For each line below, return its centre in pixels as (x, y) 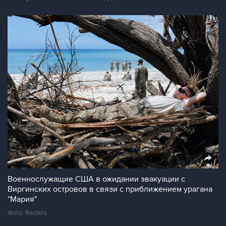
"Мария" (22, 199)
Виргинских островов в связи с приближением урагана (110, 189)
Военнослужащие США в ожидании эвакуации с (96, 179)
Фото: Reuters (27, 213)
